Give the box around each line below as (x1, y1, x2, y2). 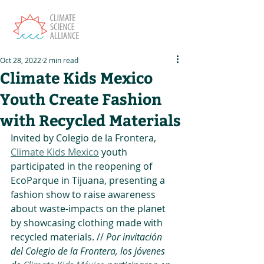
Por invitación (106, 230, 164, 243)
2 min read (43, 55, 78, 65)
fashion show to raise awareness (11, 188, 158, 201)
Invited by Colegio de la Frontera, (11, 131, 159, 144)
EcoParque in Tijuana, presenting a (11, 174, 167, 187)
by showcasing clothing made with (11, 216, 165, 229)
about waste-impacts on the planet (11, 202, 168, 215)
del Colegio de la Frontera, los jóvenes (11, 245, 167, 258)
